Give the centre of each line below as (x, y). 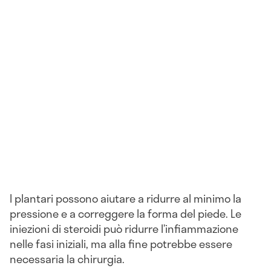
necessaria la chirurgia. (67, 259)
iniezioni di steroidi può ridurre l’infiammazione (124, 228)
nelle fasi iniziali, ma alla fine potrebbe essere (121, 243)
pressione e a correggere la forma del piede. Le (126, 213)
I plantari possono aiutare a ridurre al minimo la (126, 198)
